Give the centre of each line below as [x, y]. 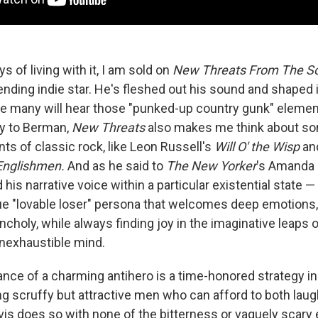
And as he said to [117, 165]
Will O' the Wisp [258, 146]
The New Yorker [211, 165]
